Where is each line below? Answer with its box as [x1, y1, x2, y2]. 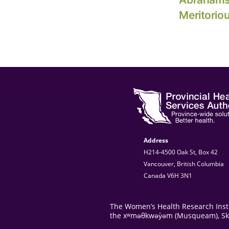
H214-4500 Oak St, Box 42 [144, 148, 218, 157]
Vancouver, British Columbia [144, 159, 224, 169]
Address [144, 136, 168, 145]
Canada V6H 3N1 [144, 171, 192, 180]
